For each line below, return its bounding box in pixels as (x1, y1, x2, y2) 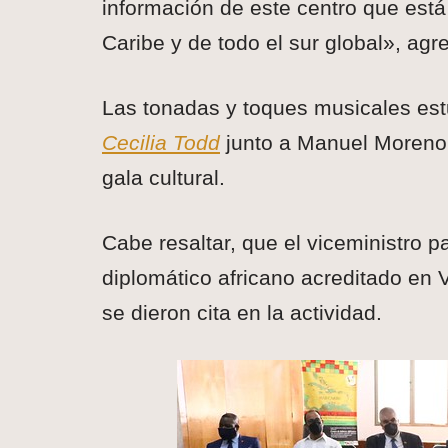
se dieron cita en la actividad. (102, 301, 382, 325)
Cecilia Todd (102, 131, 220, 155)
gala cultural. (102, 166, 225, 190)
